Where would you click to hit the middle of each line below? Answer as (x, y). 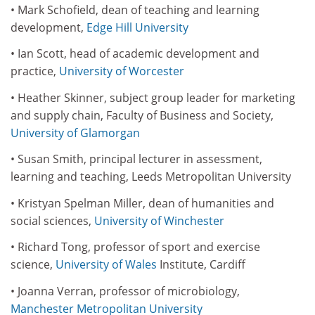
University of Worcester (122, 71)
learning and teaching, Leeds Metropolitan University (151, 176)
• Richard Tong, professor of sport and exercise (135, 247)
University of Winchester (159, 220)
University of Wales (106, 264)
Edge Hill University (137, 27)
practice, (35, 71)
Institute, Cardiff (201, 264)
